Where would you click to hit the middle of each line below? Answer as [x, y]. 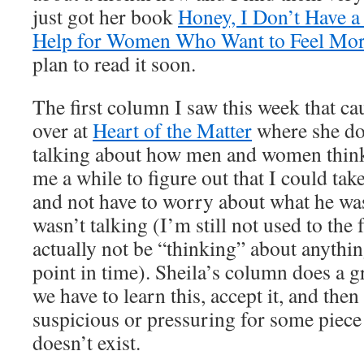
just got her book [105, 16]
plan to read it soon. [114, 63]
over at [63, 130]
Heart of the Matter [172, 130]
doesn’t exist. [87, 342]
